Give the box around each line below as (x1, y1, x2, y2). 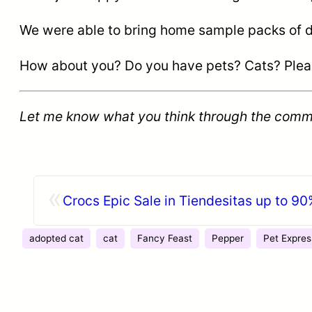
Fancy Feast (137, 232, 192, 244)
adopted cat (29, 232, 84, 244)
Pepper (212, 232, 244, 244)
